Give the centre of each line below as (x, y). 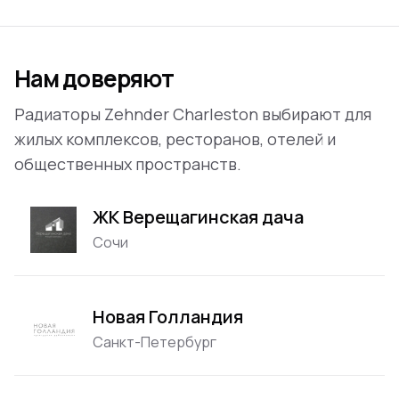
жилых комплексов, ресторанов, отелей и (175, 139)
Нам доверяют (94, 78)
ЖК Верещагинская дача (198, 216)
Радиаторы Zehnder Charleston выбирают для (193, 114)
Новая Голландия (168, 316)
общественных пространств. (128, 164)
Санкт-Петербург (155, 342)
